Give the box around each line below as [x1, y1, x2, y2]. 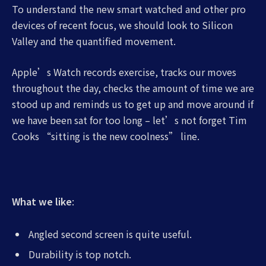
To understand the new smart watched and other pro [12, 2, 246, 16]
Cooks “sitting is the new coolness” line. [12, 128, 199, 143]
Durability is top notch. [28, 247, 131, 262]
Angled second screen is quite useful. [28, 227, 192, 242]
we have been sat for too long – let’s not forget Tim [12, 112, 247, 127]
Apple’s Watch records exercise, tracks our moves [12, 64, 236, 79]
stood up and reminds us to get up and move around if [12, 96, 254, 111]
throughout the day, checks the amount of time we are [12, 80, 254, 95]
